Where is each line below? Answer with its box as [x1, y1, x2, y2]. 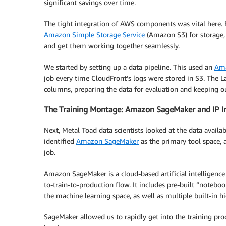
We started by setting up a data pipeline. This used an [44, 63, 214, 72]
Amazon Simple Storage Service [44, 30, 145, 39]
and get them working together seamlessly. [44, 41, 180, 50]
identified [44, 136, 76, 145]
